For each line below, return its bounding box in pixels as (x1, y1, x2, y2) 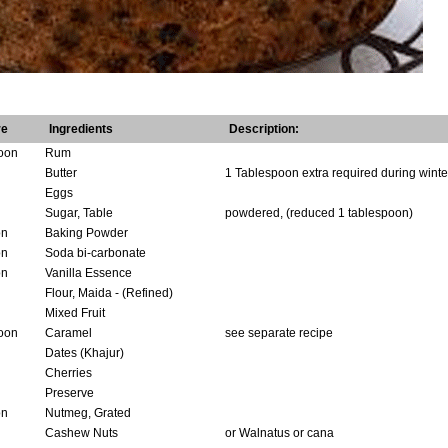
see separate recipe (224, 326, 333, 340)
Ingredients (48, 122, 113, 136)
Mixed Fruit (44, 306, 105, 320)
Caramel (44, 326, 92, 340)
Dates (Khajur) (44, 346, 124, 360)
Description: (228, 122, 299, 136)
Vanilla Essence (44, 266, 132, 280)
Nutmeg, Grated (44, 406, 131, 420)
